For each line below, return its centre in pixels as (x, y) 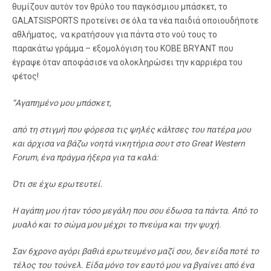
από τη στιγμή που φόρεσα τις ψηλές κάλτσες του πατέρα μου (132, 129)
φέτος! (25, 76)
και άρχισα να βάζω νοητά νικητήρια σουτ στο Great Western (129, 143)
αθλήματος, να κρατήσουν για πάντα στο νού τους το (115, 34)
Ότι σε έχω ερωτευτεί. (57, 184)
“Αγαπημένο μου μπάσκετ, (62, 103)
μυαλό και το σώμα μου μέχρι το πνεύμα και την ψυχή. (117, 224)
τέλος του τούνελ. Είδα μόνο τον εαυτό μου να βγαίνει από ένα (133, 265)
